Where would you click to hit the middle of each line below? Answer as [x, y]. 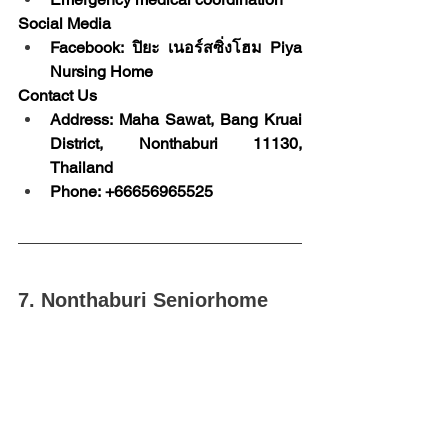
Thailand [81, 167]
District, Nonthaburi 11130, [176, 143]
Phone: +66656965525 [131, 191]
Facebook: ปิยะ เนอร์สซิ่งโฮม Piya [176, 47]
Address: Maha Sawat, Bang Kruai [176, 119]
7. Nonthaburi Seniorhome [143, 300]
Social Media [64, 23]
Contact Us [57, 95]
